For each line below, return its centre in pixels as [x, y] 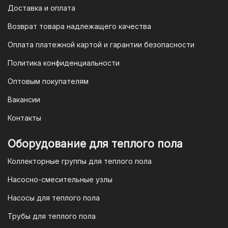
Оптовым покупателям [48, 81]
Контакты [24, 118]
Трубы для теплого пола [52, 216]
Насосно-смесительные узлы [60, 180]
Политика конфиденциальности [64, 63]
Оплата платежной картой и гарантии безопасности [101, 45]
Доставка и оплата [41, 8]
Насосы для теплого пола [54, 198]
